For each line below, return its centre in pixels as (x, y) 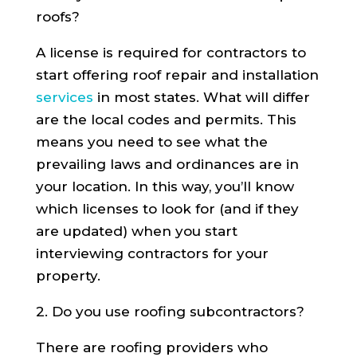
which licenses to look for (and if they (167, 208)
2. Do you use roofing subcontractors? (170, 311)
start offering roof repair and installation (177, 75)
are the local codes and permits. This (166, 119)
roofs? (57, 16)
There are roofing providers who (151, 347)
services (64, 97)
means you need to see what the (151, 141)
